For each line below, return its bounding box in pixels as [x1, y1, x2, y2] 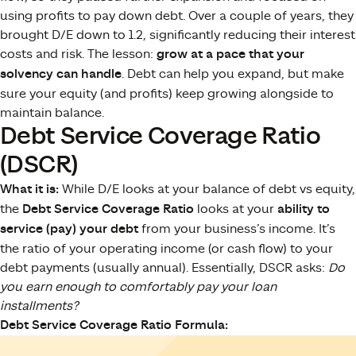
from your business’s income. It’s [138, 221, 335, 236]
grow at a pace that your [157, 46, 304, 62]
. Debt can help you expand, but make [122, 66, 344, 81]
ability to [277, 201, 330, 217]
